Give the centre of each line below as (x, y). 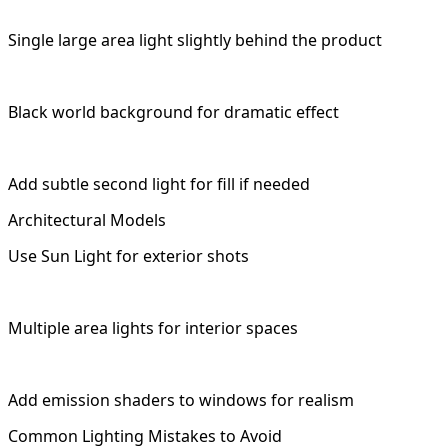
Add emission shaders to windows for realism (181, 400)
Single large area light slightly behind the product (195, 40)
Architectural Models (87, 220)
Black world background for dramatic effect (173, 112)
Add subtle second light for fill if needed (159, 184)
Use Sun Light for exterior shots (128, 256)
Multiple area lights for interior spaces (153, 328)
